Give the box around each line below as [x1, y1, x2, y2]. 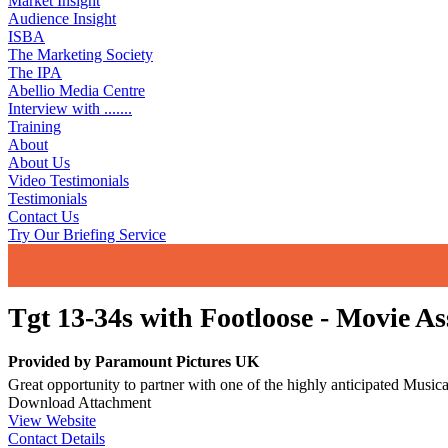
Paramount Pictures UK [95, 352, 259, 370]
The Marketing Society [8, 46, 153, 63]
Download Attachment [8, 393, 151, 411]
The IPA [8, 64, 62, 81]
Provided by [8, 352, 95, 370]
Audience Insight [8, 10, 116, 27]
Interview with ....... [8, 100, 132, 117]
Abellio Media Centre [8, 82, 145, 99]
